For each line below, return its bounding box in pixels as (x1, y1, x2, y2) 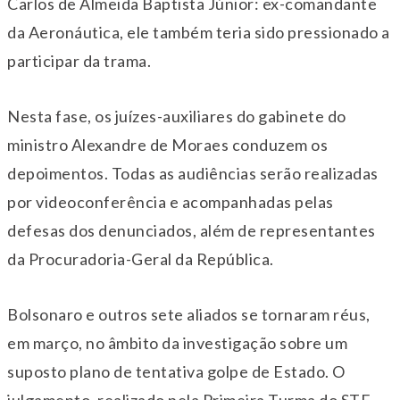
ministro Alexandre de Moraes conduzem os (7, 135, 328, 155)
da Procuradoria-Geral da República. (7, 249, 274, 270)
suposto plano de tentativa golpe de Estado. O (7, 362, 346, 382)
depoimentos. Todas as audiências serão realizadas (7, 163, 379, 184)
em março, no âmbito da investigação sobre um (7, 333, 347, 354)
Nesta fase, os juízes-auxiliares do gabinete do (7, 106, 346, 127)
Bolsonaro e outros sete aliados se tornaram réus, (7, 304, 371, 325)
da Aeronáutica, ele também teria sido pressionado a (7, 22, 390, 43)
